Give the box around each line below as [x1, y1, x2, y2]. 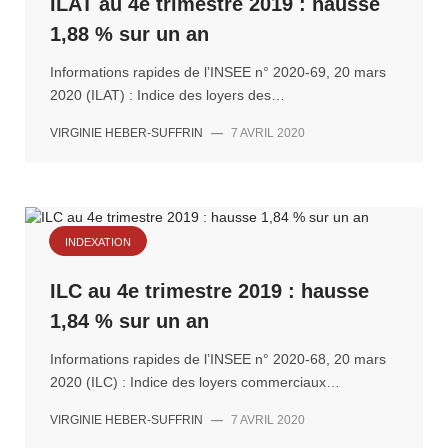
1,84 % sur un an [50, 310, 209, 332]
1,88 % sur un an [50, 23, 209, 45]
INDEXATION [65, 236, 131, 248]
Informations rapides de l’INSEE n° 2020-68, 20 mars [50, 351, 386, 367]
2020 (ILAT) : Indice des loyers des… [50, 87, 285, 103]
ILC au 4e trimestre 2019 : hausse [50, 280, 369, 302]
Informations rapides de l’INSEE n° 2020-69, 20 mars [50, 64, 386, 80]
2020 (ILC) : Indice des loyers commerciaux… [50, 374, 340, 390]
